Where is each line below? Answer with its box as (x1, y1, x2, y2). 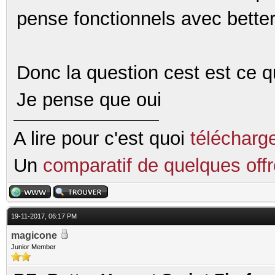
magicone (11, 230, 57, 241)
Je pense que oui (17, 88, 161, 110)
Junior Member (11, 242, 56, 250)
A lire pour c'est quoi (14, 127, 190, 149)
